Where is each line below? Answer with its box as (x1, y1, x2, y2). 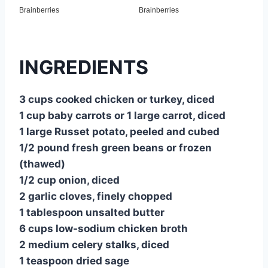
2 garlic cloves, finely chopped (19, 190, 172, 202)
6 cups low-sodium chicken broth (19, 222, 188, 234)
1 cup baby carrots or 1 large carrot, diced (19, 109, 226, 121)
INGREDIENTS (19, 55, 148, 79)
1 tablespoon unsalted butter (19, 206, 165, 218)
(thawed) (19, 157, 65, 170)
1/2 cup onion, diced (19, 173, 120, 186)
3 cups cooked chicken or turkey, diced (19, 93, 215, 105)
